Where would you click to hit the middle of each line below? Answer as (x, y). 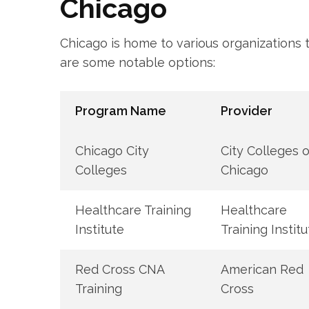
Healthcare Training (133, 210)
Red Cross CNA (119, 270)
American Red (262, 270)
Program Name (120, 111)
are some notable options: (138, 63)
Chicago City (112, 151)
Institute (99, 230)
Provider (246, 111)
